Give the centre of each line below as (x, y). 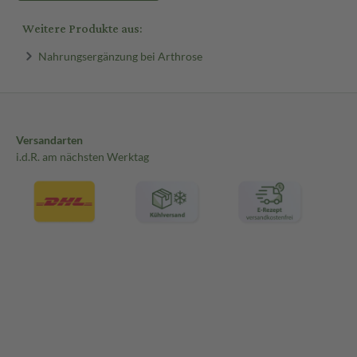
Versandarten (49, 140)
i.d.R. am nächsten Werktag (82, 157)
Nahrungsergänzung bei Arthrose (120, 56)
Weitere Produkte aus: (82, 29)
